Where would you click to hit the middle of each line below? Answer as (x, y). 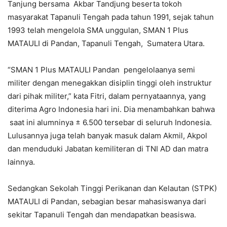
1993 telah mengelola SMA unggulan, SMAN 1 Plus (98, 30)
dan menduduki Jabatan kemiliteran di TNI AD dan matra (108, 148)
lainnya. (21, 162)
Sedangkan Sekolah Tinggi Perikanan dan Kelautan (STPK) (112, 188)
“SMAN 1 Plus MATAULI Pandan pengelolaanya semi (101, 69)
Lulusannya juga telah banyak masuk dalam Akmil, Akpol (107, 135)
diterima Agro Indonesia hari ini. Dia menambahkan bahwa (111, 109)
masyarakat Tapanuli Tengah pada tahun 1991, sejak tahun (111, 17)
